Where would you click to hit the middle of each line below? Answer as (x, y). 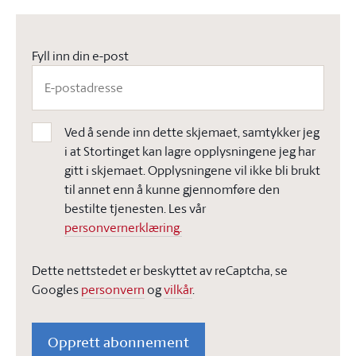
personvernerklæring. (123, 227)
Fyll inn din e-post (80, 56)
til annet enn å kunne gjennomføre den (172, 189)
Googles (56, 289)
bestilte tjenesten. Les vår (135, 208)
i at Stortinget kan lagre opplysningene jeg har (190, 151)
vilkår (178, 289)
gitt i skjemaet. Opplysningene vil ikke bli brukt (192, 170)
